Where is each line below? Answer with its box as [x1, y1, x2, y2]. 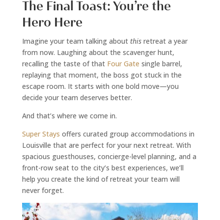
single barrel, [139, 58, 182, 68]
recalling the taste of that [22, 58, 107, 68]
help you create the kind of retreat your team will [22, 174, 180, 184]
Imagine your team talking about [22, 36, 130, 46]
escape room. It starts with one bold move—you [22, 81, 179, 91]
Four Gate [107, 58, 139, 68]
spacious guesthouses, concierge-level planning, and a [22, 151, 196, 161]
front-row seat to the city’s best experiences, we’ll [22, 163, 184, 172]
